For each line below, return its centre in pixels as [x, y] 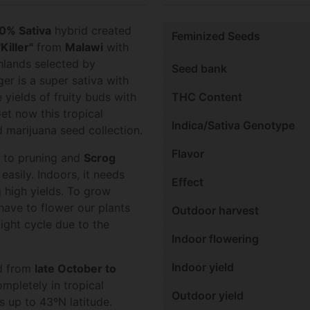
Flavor [188, 153]
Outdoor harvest [215, 210]
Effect [188, 182]
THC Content [207, 97]
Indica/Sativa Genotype [233, 125]
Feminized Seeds [216, 36]
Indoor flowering [215, 238]
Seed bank [199, 68]
